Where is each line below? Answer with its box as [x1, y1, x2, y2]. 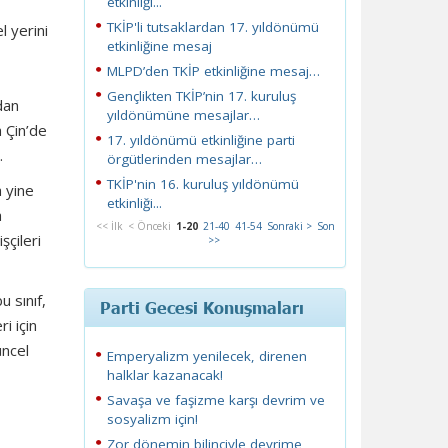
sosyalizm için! [106, 410, 198, 428]
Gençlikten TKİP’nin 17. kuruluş [106, 87, 296, 105]
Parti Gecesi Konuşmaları [99, 297, 304, 317]
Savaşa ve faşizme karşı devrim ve [106, 391, 325, 409]
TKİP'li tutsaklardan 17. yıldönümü [106, 18, 319, 36]
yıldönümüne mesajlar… [106, 106, 260, 124]
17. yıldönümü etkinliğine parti [106, 131, 295, 149]
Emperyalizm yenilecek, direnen [106, 347, 307, 365]
